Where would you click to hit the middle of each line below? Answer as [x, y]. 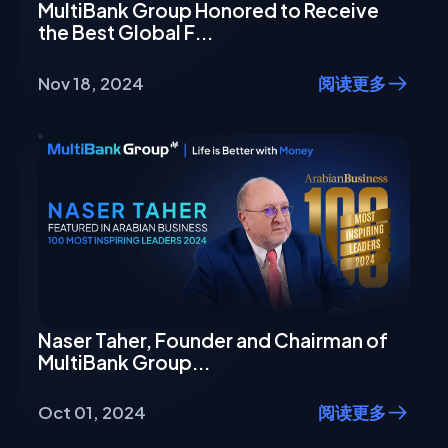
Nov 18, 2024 [91, 84]
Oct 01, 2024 [92, 413]
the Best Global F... [126, 32]
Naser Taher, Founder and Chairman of [213, 339]
